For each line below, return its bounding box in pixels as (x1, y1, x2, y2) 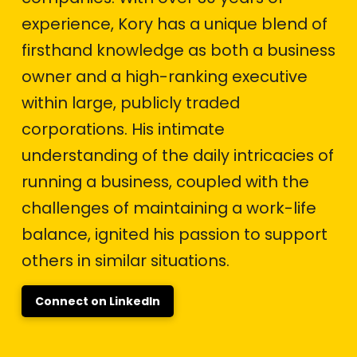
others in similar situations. (21, 249, 229, 272)
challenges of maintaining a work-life (21, 197, 316, 219)
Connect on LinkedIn (34, 293, 160, 310)
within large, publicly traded (21, 92, 240, 114)
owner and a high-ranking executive (21, 65, 308, 88)
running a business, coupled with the (21, 171, 309, 193)
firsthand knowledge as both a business (21, 39, 335, 61)
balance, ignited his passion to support (21, 223, 328, 245)
